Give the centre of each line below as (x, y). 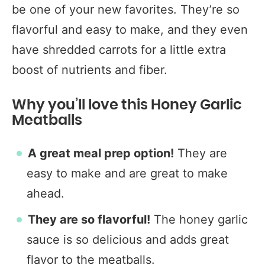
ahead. (46, 193)
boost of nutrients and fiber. (90, 70)
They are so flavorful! (89, 219)
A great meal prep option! (101, 153)
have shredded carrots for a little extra (119, 50)
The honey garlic (199, 219)
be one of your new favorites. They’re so (126, 9)
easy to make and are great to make (127, 173)
